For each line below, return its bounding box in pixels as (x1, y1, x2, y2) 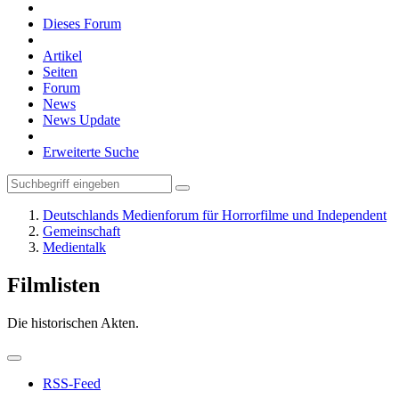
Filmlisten (7, 273, 100, 297)
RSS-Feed (43, 375, 101, 391)
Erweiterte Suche (43, 144, 139, 159)
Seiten (43, 64, 77, 79)
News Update (43, 112, 120, 127)
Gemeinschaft (43, 224, 120, 239)
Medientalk (43, 240, 106, 255)
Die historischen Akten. (7, 314, 139, 330)
